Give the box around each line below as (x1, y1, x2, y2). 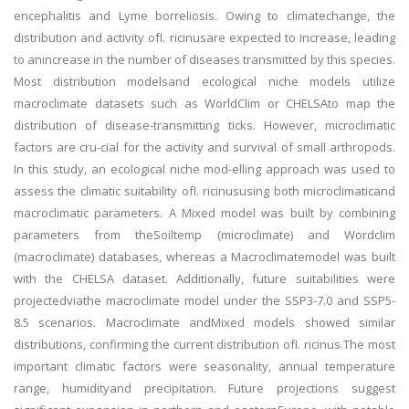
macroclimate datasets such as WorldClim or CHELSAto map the (14, 95, 395, 111)
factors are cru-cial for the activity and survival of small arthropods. (14, 139, 395, 155)
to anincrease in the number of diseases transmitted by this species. (14, 51, 395, 68)
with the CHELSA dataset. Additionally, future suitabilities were (14, 270, 395, 287)
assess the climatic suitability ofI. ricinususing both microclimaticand (14, 183, 395, 199)
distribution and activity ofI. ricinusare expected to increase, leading (14, 29, 395, 46)
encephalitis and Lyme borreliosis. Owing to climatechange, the (14, 7, 395, 24)
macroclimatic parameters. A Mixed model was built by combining (14, 204, 395, 221)
